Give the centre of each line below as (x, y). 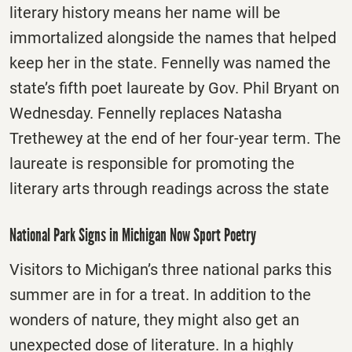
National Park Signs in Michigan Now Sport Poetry (133, 235)
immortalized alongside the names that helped (173, 38)
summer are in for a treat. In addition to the (160, 295)
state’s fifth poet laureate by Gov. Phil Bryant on (174, 88)
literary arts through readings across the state (169, 189)
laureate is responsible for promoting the (152, 164)
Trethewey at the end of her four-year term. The (175, 139)
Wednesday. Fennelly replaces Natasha (146, 114)
